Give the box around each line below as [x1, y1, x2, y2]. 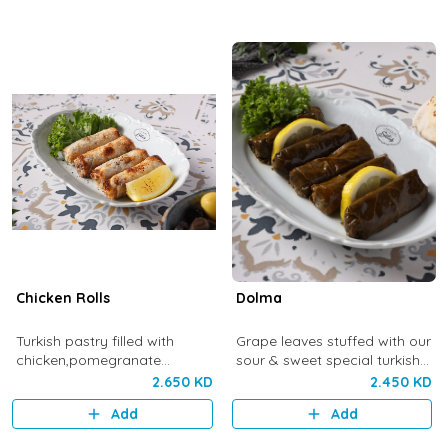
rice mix [235, 370, 287, 388]
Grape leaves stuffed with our [235, 332, 431, 350]
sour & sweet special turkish [235, 351, 420, 369]
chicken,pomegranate [15, 351, 161, 369]
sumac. [15, 408, 64, 426]
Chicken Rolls [15, 289, 110, 307]
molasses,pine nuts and [15, 370, 172, 388]
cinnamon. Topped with [15, 389, 171, 407]
